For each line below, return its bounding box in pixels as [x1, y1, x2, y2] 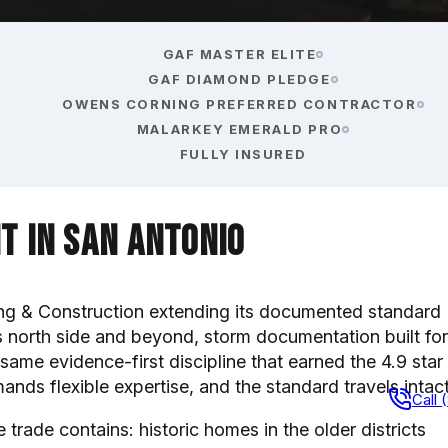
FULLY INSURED [179, 145, 307, 162]
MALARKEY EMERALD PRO [136, 120, 343, 137]
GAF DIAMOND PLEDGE [148, 70, 331, 87]
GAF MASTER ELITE [162, 45, 317, 62]
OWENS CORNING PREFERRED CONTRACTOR [62, 95, 417, 112]
